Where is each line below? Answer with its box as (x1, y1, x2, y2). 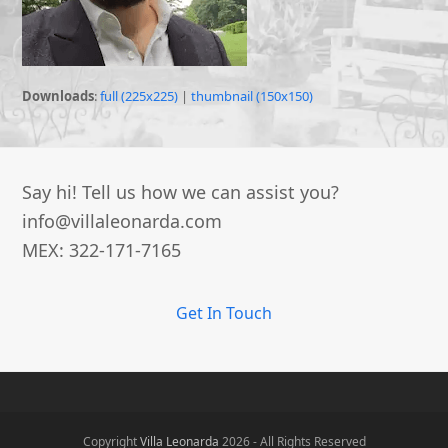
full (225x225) (100, 87, 179, 105)
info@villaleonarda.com (22, 209, 223, 233)
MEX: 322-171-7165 (22, 238, 182, 262)
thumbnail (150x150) (191, 87, 314, 105)
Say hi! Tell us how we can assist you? (22, 180, 340, 204)
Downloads (22, 87, 95, 105)
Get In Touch (176, 302, 272, 324)
